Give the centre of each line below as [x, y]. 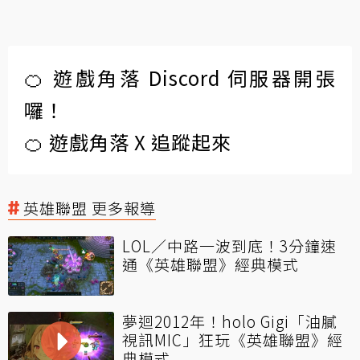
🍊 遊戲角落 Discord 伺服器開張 [180, 77]
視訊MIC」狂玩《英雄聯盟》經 [233, 339]
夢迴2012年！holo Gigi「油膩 [230, 321]
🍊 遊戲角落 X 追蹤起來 [128, 141]
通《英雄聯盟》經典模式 [211, 264]
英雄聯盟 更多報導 [90, 207]
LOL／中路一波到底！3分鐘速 [229, 245]
